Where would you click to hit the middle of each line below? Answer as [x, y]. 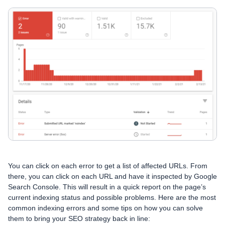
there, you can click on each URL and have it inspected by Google [113, 177]
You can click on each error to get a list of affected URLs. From [108, 166]
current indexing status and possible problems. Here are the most [112, 198]
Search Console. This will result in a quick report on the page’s [107, 187]
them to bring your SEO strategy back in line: [79, 219]
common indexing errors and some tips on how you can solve [105, 208]
